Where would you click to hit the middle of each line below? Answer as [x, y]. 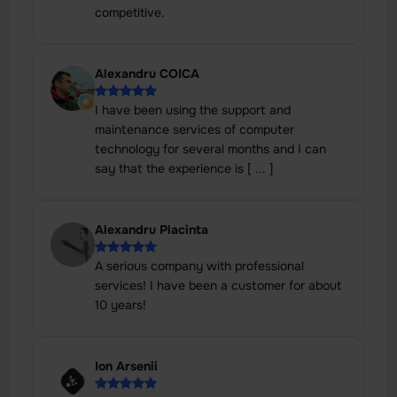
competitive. [130, 12]
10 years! [121, 305]
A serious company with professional [199, 266]
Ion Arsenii [126, 366]
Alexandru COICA [147, 74]
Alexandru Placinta [152, 230]
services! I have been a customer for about [218, 285]
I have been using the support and [193, 110]
